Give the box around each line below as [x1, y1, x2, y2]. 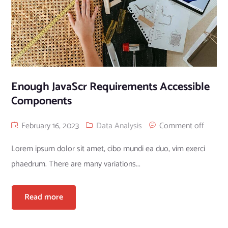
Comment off [159, 119, 204, 133]
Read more [24, 190, 63, 204]
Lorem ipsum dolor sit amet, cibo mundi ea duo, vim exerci [11, 141, 205, 156]
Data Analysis [96, 119, 142, 133]
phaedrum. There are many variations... [11, 157, 140, 171]
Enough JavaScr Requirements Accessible [11, 77, 210, 96]
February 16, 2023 [19, 119, 79, 133]
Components [11, 92, 72, 110]
